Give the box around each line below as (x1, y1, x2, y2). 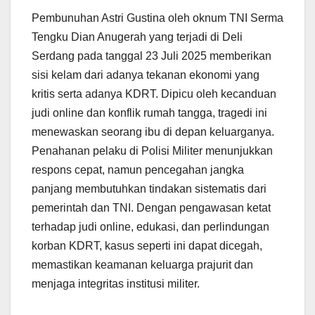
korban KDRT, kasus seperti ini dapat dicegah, (32, 239, 262, 252)
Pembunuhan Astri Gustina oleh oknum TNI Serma (32, 11, 283, 24)
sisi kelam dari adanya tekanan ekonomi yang (32, 68, 259, 81)
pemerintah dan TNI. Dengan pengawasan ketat (32, 201, 271, 214)
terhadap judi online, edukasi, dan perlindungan (32, 220, 269, 233)
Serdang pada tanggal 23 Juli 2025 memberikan (32, 49, 271, 62)
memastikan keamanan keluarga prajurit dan (32, 258, 253, 271)
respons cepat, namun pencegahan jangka (32, 163, 244, 176)
